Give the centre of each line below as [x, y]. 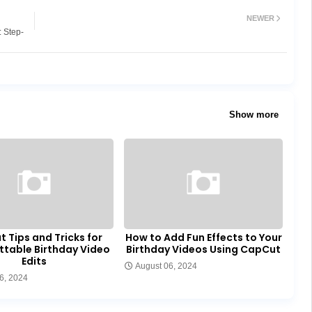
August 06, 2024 [166, 266]
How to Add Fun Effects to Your [203, 237]
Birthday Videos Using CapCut [204, 249]
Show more [253, 115]
